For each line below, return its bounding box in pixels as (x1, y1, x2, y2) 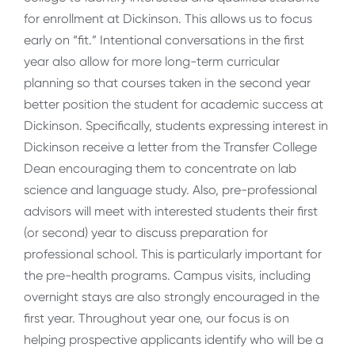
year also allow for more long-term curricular (24, 53, 280, 69)
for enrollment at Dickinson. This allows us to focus (24, 10, 312, 26)
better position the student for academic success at (24, 96, 323, 112)
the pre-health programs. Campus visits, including (24, 267, 311, 283)
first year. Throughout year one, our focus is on (24, 310, 289, 326)
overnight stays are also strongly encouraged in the (24, 288, 319, 304)
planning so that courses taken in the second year (24, 74, 311, 90)
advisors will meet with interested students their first (24, 203, 318, 219)
